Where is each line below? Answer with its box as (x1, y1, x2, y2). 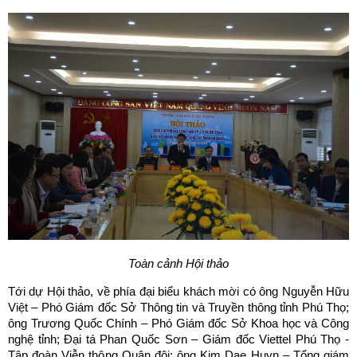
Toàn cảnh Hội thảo (128, 257, 229, 271)
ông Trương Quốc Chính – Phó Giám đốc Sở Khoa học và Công (8, 316, 349, 331)
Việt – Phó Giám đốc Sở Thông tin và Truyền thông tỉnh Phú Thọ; (8, 300, 349, 315)
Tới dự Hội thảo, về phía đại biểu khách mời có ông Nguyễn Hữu (8, 284, 349, 299)
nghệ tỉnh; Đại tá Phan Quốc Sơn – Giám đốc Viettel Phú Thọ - (8, 332, 349, 347)
